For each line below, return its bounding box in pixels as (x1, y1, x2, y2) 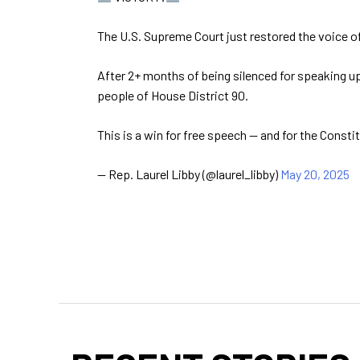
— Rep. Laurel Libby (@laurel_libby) (97, 166, 280, 182)
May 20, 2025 (280, 166, 350, 182)
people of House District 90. (97, 87, 248, 103)
